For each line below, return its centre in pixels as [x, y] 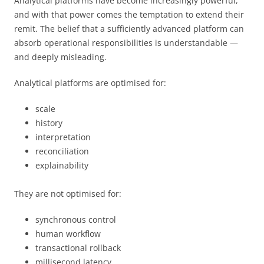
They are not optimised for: [68, 193]
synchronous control [76, 219]
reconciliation [62, 151]
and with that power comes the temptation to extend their [129, 14]
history [49, 123]
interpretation [63, 137]
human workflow [68, 233]
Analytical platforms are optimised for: [90, 82]
